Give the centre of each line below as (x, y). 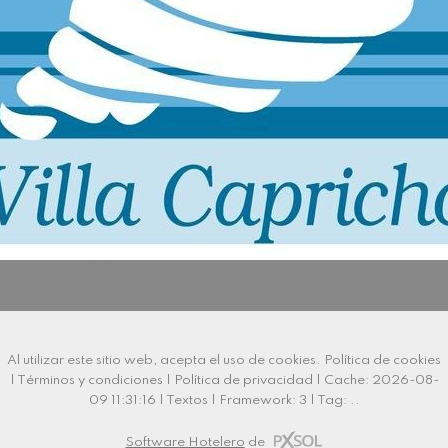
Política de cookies (382, 360)
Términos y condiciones (89, 380)
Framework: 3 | (267, 400)
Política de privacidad (243, 380)
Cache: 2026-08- (381, 380)
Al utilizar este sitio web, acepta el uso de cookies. (165, 360)
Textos (186, 400)
